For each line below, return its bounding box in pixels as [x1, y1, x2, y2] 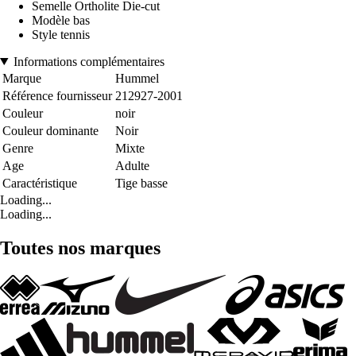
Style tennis [32, 27, 90, 41]
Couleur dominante [2, 123, 99, 137]
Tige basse [115, 176, 168, 190]
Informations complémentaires [13, 54, 164, 68]
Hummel [115, 71, 159, 85]
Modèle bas [32, 13, 90, 27]
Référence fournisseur [2, 88, 112, 103]
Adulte [115, 158, 149, 172]
